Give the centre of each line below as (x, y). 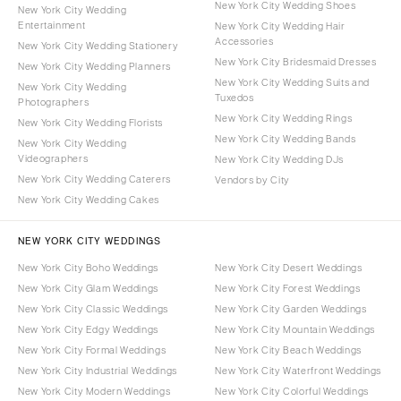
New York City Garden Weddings (291, 308)
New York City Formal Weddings (92, 350)
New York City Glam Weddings (88, 288)
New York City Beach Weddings (288, 350)
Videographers (53, 158)
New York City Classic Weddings (93, 308)
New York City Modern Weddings (94, 391)
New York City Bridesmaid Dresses (296, 61)
